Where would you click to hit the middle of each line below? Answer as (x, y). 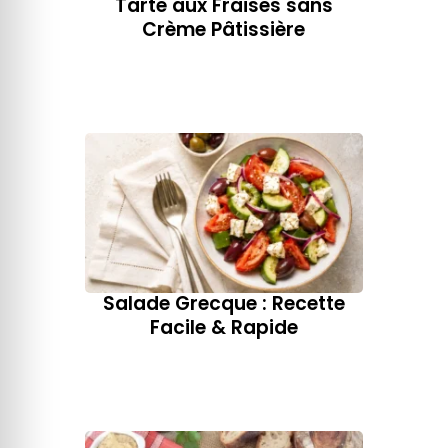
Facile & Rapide (223, 328)
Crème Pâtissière (224, 29)
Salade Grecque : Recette (223, 304)
